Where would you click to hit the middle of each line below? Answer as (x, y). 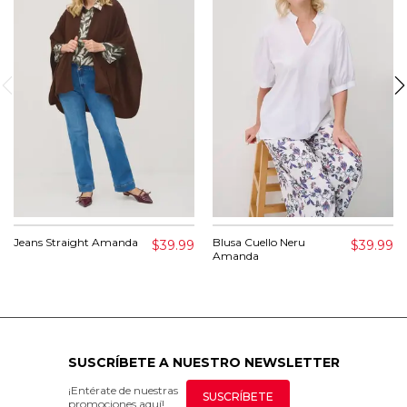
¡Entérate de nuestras (123, 391)
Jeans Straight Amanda (76, 243)
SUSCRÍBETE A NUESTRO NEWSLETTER (203, 363)
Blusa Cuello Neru (259, 243)
